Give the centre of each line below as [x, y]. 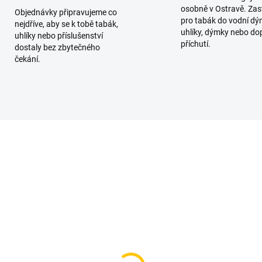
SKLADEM [91, 245]
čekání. [27, 59]
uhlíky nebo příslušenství [58, 36]
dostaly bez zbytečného [57, 48]
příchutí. [196, 44]
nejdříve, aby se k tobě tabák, [66, 24]
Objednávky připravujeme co [65, 13]
